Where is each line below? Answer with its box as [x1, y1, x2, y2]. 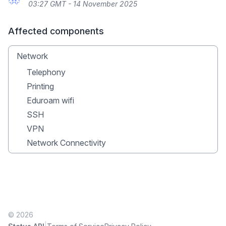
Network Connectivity [27, 138, 106, 148]
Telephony [27, 67, 66, 77]
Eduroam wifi [27, 95, 74, 105]
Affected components [8, 26, 104, 36]
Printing [27, 81, 54, 91]
